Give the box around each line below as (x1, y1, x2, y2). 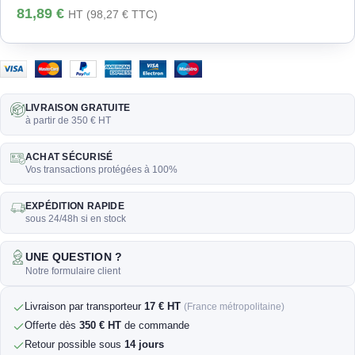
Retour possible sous (25, 338, 124, 351)
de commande (121, 319, 189, 332)
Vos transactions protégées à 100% (25, 165, 177, 175)
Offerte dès (25, 319, 79, 332)
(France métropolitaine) (184, 301, 284, 313)
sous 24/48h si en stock (25, 214, 126, 224)
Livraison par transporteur (25, 300, 144, 313)
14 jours (124, 338, 164, 351)
